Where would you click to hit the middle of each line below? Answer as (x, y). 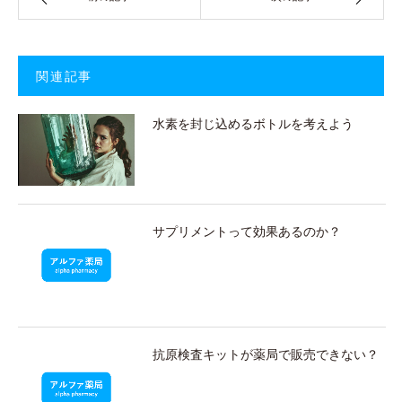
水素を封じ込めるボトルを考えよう (253, 124)
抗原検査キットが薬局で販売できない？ (266, 354)
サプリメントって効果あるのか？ (247, 231)
